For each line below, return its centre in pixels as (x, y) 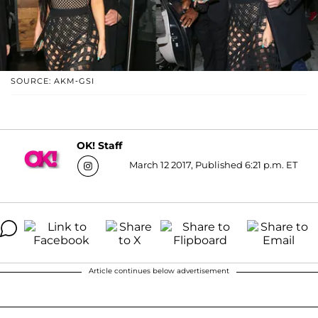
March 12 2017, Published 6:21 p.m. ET (213, 164)
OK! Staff (99, 146)
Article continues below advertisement (159, 270)
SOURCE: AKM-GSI (53, 81)
